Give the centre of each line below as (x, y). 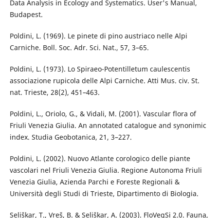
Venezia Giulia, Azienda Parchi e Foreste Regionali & (94, 182)
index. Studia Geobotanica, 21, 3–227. (71, 137)
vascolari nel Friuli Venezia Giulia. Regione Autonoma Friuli (106, 170)
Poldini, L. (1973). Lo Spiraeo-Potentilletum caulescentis (100, 69)
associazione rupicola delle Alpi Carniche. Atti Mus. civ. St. (104, 81)
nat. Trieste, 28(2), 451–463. (54, 92)
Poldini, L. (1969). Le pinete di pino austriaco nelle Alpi (98, 36)
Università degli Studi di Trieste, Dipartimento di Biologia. (104, 194)
